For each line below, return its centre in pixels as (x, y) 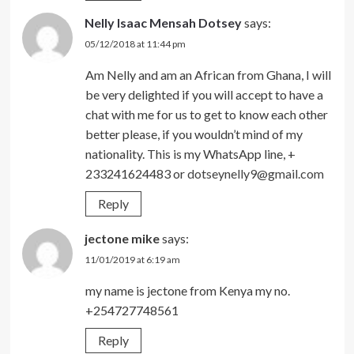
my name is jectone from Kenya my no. (187, 290)
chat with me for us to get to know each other (206, 114)
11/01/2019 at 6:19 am (132, 259)
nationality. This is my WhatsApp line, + (190, 153)
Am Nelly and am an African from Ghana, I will (208, 74)
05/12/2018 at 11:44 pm (135, 43)
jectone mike (122, 238)
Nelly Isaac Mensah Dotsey (163, 22)
